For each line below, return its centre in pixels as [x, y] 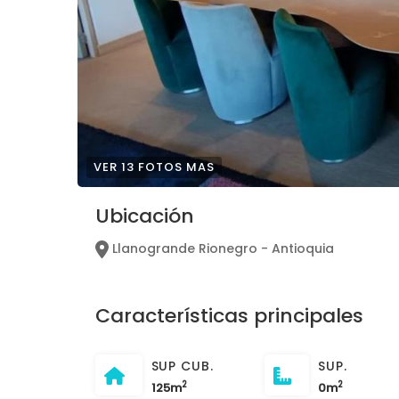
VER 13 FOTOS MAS [154, 167]
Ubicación [145, 216]
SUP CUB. [182, 366]
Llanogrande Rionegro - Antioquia [221, 249]
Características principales [229, 316]
